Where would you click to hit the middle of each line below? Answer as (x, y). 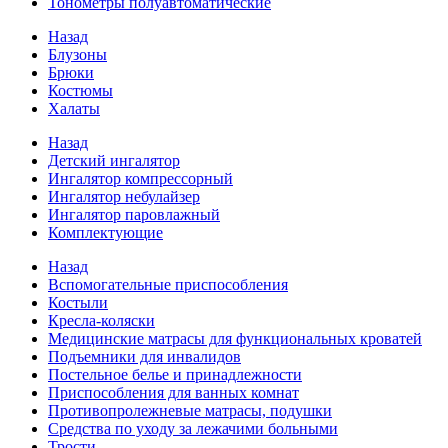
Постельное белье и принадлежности (175, 374)
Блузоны (77, 54)
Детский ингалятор (114, 160)
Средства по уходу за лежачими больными (193, 428)
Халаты (74, 108)
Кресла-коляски (101, 320)
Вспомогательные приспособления (168, 284)
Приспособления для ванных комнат (173, 392)
